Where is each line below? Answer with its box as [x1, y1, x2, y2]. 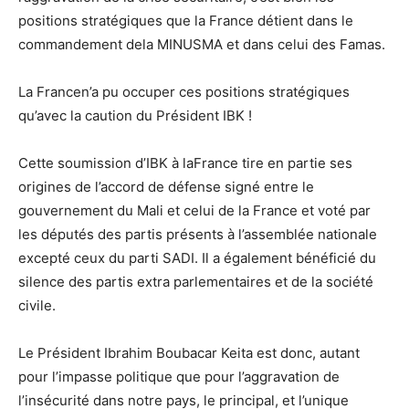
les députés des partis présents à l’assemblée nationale [18, 225, 377, 243]
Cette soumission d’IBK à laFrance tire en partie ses [18, 153, 352, 172]
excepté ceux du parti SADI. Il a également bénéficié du [18, 248, 376, 267]
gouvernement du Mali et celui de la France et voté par [18, 201, 371, 219]
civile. [18, 296, 56, 314]
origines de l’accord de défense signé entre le [18, 177, 314, 195]
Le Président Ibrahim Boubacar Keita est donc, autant [18, 343, 360, 362]
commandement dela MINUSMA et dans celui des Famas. [18, 35, 385, 53]
